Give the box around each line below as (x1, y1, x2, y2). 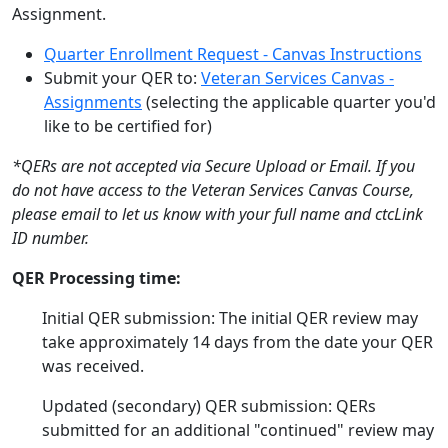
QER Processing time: (12, 267, 185, 289)
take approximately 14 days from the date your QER (42, 331, 433, 353)
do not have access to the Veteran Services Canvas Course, (12, 179, 414, 201)
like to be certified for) (44, 115, 212, 137)
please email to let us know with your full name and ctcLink (12, 203, 423, 225)
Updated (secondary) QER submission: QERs (42, 395, 376, 417)
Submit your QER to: (44, 67, 201, 89)
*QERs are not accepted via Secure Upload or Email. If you (12, 155, 415, 177)
